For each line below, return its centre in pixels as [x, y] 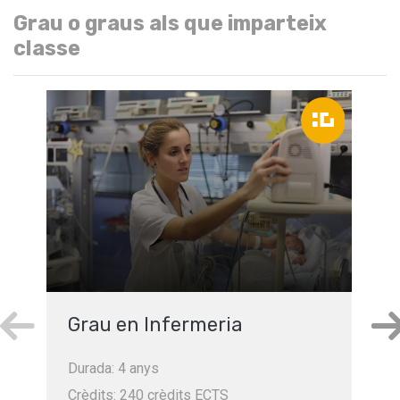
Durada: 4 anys [114, 368]
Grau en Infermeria [156, 325]
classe [47, 48]
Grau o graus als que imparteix [170, 23]
